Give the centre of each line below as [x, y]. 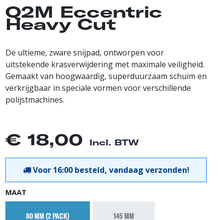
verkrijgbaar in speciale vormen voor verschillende [98, 88]
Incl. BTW [114, 142]
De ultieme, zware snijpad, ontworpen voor [85, 53]
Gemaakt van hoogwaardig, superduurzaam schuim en [106, 76]
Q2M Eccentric [84, 12]
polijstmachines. [35, 100]
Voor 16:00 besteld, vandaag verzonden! [111, 170]
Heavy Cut [61, 24]
